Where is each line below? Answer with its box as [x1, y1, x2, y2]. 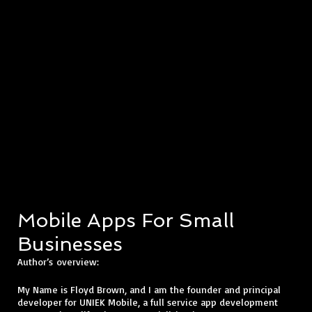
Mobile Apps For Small [17, 208, 234, 232]
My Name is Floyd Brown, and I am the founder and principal [17, 283, 281, 296]
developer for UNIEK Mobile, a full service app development [17, 296, 278, 309]
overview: [53, 256, 99, 268]
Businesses [17, 232, 123, 256]
